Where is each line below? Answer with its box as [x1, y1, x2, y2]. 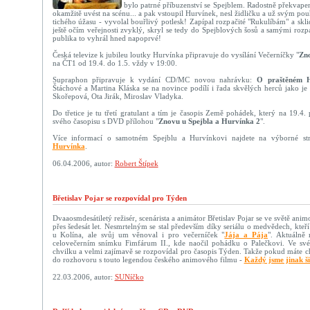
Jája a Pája [224, 230, 268, 239]
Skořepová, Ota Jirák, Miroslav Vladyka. [52, 92, 183, 100]
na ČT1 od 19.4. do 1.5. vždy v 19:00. [52, 59, 177, 67]
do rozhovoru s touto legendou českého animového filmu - [52, 255, 244, 264]
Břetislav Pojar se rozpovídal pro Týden [52, 194, 187, 202]
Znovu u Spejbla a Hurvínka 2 [158, 117, 260, 125]
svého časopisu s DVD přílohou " [52, 117, 158, 125]
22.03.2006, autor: [52, 273, 115, 281]
